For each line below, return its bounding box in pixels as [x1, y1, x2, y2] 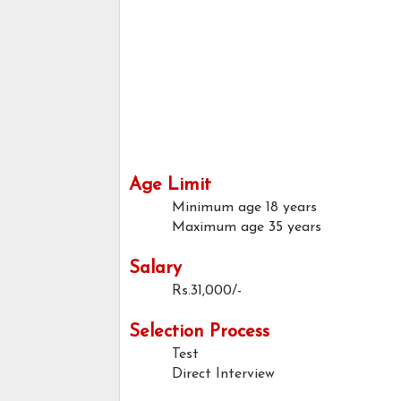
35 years [269, 220, 321, 235]
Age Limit [129, 176, 211, 195]
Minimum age [172, 200, 261, 216]
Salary [129, 260, 182, 278]
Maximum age [172, 220, 264, 235]
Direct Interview [172, 367, 275, 382]
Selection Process [129, 323, 269, 342]
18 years [266, 200, 317, 216]
